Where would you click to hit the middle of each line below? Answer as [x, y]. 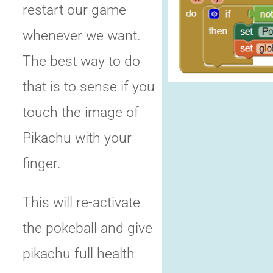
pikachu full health [79, 254]
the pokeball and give [87, 228]
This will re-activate [81, 203]
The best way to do [81, 61]
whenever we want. [81, 35]
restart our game [74, 9]
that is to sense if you [89, 86]
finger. [41, 163]
